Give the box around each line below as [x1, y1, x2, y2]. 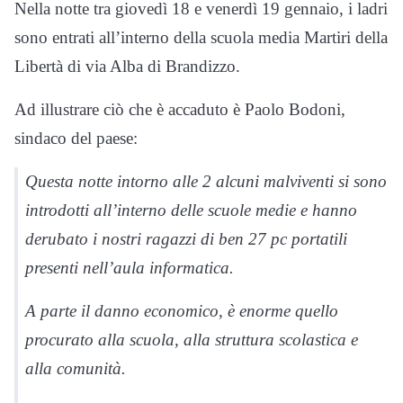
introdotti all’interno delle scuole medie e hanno [25, 201, 357, 219]
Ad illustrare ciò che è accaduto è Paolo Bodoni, [14, 100, 345, 119]
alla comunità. [25, 359, 126, 378]
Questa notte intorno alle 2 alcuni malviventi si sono [25, 172, 387, 191]
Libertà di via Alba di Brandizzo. [14, 57, 240, 76]
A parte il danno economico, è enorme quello [25, 301, 338, 320]
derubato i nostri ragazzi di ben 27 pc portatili [25, 229, 347, 248]
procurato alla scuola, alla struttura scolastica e [25, 330, 358, 349]
